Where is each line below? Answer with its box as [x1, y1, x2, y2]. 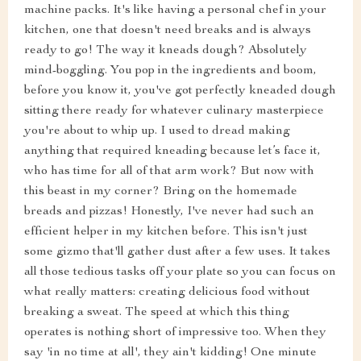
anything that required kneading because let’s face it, [24, 144, 321, 158]
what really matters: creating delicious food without [24, 285, 310, 299]
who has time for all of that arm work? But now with [24, 164, 314, 178]
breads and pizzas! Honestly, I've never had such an [24, 205, 314, 218]
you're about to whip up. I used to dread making [24, 124, 290, 138]
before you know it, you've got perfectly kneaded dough [24, 84, 336, 98]
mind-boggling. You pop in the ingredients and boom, [24, 64, 317, 77]
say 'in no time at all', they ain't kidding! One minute [24, 346, 317, 359]
